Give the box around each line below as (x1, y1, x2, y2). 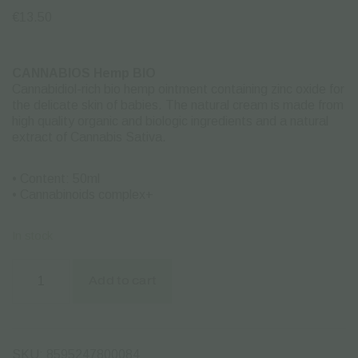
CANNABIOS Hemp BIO (12, 66, 156, 80)
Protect (11, 284, 47, 298)
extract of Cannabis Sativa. (12, 129, 166, 144)
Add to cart (89, 273, 157, 288)
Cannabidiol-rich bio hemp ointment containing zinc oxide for (12, 82, 344, 96)
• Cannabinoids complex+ (12, 187, 153, 201)
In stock (12, 229, 53, 242)
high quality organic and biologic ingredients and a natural (12, 113, 328, 128)
